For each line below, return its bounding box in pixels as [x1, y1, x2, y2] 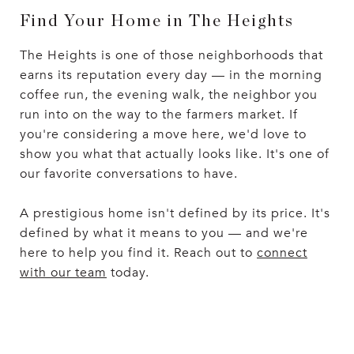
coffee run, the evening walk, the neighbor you [20, 86, 318, 103]
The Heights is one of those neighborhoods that [20, 47, 323, 63]
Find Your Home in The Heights [20, 12, 294, 29]
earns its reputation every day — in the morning [20, 66, 322, 83]
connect [257, 244, 307, 261]
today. [107, 264, 149, 281]
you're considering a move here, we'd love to [20, 126, 307, 142]
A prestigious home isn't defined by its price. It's [20, 205, 330, 221]
